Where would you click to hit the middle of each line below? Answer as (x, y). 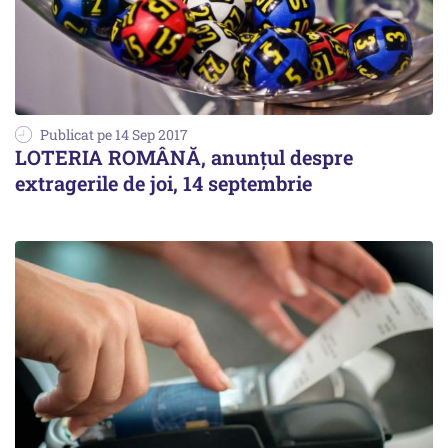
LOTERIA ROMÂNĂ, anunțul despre (184, 156)
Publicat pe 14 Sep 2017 (114, 134)
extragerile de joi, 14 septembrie (163, 182)
